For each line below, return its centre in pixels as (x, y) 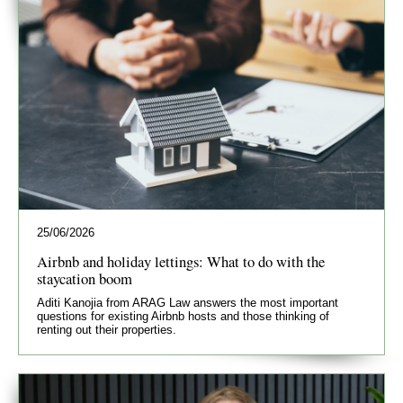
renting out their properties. (107, 330)
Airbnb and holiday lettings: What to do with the (181, 262)
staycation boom (85, 279)
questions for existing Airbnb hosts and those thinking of (183, 317)
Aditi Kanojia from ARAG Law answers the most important (188, 303)
